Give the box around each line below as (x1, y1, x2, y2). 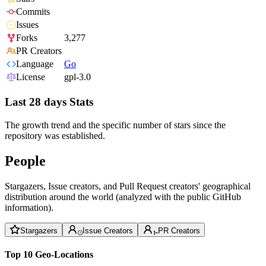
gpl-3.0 (64, 72, 91, 83)
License (16, 72, 45, 83)
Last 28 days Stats (5, 96, 93, 109)
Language (16, 59, 53, 69)
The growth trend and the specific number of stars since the (5, 119, 226, 130)
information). (5, 202, 53, 213)
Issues (16, 20, 39, 30)
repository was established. (5, 130, 105, 141)
